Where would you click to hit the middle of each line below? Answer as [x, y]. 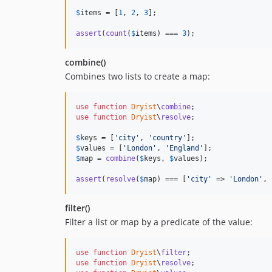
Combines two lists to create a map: [138, 76]
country [167, 138]
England [184, 148]
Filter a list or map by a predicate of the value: [159, 222]
